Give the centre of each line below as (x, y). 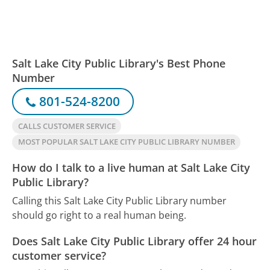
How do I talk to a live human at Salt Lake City (131, 168)
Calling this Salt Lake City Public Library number (120, 200)
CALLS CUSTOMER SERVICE (67, 126)
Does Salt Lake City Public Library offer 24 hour (135, 241)
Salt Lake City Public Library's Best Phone (119, 63)
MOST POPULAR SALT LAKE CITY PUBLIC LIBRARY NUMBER (126, 142)
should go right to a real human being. (99, 215)
